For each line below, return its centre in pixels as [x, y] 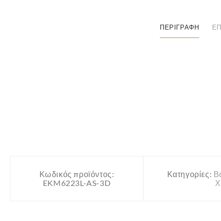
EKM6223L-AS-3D [77, 183]
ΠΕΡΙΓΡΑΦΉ [179, 28]
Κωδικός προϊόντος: [77, 174]
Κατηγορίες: [190, 174]
